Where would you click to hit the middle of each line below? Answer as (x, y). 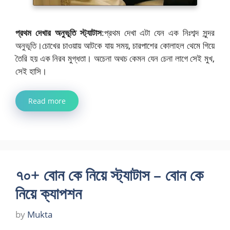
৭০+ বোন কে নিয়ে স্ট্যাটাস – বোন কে (109, 175)
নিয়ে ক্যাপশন (49, 193)
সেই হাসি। (31, 71)
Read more (47, 101)
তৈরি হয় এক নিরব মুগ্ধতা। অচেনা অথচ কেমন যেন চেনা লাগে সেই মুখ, (115, 58)
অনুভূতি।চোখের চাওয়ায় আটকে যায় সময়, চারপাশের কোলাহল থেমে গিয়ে (115, 45)
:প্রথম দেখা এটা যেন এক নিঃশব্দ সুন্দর (158, 32)
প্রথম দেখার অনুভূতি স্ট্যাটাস (59, 32)
